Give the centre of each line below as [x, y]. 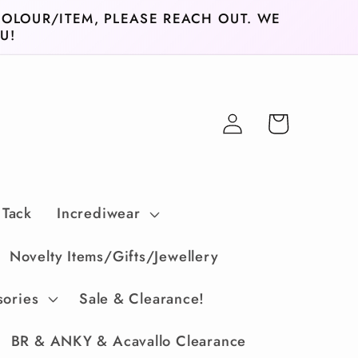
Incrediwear [99, 214]
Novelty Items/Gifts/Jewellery [114, 256]
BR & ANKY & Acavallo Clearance [129, 341]
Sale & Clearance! [142, 298]
